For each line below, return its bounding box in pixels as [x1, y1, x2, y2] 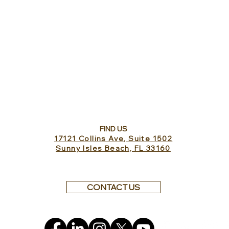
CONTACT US [87, 182, 140, 192]
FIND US [99, 124, 127, 133]
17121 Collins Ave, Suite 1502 [54, 134, 173, 143]
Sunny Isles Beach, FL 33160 [56, 144, 171, 153]
